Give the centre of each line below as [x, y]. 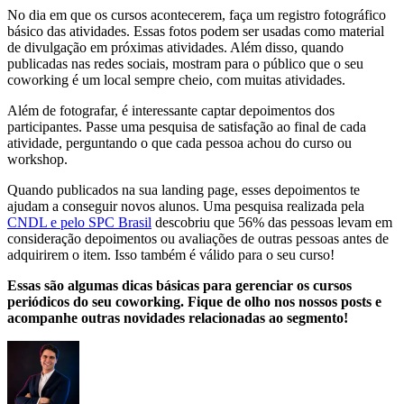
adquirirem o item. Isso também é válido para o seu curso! [171, 255]
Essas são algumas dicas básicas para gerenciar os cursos [179, 286]
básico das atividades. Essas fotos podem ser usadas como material [196, 32]
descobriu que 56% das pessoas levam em [272, 223]
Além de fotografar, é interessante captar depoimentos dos [171, 111]
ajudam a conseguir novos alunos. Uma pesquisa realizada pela [186, 207]
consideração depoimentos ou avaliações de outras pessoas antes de [198, 239]
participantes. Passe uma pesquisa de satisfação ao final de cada [187, 127]
